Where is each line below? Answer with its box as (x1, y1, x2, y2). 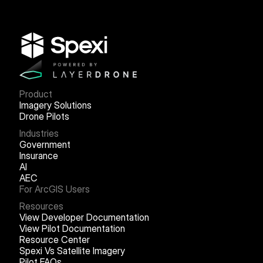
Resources (19, 200, 63, 212)
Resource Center (19, 233, 90, 245)
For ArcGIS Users (19, 183, 90, 195)
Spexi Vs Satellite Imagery (19, 244, 125, 257)
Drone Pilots (19, 110, 69, 122)
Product (19, 87, 52, 100)
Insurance (19, 149, 58, 161)
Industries (19, 127, 59, 139)
